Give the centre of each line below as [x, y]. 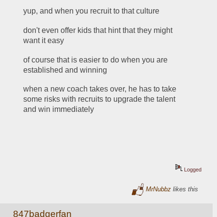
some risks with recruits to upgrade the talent [100, 99]
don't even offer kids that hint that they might [98, 30]
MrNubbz [159, 189]
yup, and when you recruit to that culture [92, 11]
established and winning [65, 70]
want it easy [44, 40]
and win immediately [59, 109]
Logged [192, 170]
